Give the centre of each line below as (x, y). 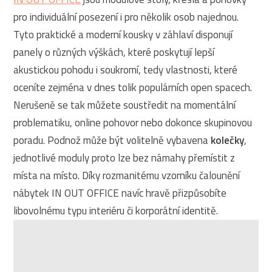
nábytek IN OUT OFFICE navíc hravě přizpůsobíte (120, 193)
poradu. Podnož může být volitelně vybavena (112, 141)
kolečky (228, 141)
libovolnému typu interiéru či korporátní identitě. (116, 211)
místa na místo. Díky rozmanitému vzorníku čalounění (127, 176)
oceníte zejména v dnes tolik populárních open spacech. (133, 88)
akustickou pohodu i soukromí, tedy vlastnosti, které (126, 70)
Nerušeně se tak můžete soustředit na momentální (125, 105)
